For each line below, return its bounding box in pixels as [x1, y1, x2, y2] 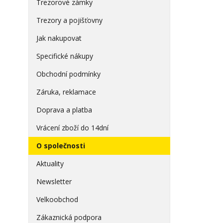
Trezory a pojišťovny [36, 15, 103, 25]
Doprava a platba [36, 105, 92, 114]
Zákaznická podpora [36, 213, 102, 222]
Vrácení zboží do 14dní [36, 123, 109, 132]
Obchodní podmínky [36, 69, 101, 79]
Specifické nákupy [36, 51, 93, 61]
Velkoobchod [36, 195, 78, 204]
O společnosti [36, 141, 85, 150]
